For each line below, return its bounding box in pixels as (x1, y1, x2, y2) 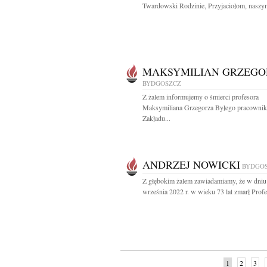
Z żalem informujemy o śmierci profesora (142, 92, 259, 101)
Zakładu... (142, 113, 170, 123)
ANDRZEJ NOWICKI (142, 157, 240, 172)
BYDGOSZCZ (142, 79, 181, 88)
